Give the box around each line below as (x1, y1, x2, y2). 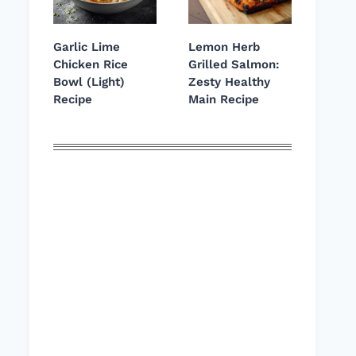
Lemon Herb (188, 40, 260, 55)
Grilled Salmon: (188, 57, 280, 72)
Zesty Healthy (188, 75, 270, 90)
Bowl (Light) (53, 75, 125, 90)
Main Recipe (188, 92, 259, 107)
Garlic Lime (53, 40, 120, 55)
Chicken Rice (53, 57, 128, 72)
